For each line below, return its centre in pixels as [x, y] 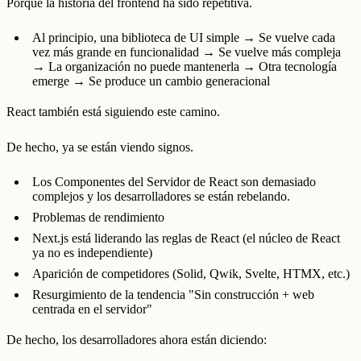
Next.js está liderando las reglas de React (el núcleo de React [186, 239]
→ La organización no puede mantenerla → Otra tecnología [185, 67]
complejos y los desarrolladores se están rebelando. [161, 197]
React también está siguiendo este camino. [113, 112]
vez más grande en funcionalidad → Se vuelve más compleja [187, 52]
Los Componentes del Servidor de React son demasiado [174, 182]
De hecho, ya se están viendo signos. [100, 147]
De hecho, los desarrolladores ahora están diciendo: [137, 340]
